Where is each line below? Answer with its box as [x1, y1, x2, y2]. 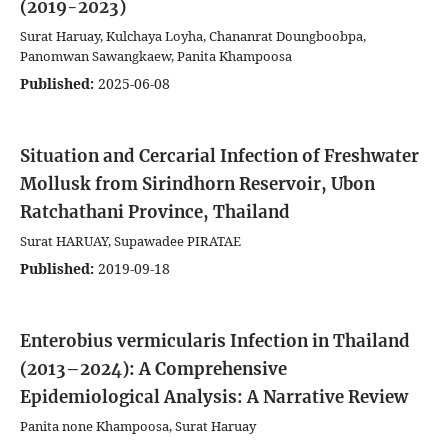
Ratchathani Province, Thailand [20, 200, 290, 223]
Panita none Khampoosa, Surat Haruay [20, 416, 256, 435]
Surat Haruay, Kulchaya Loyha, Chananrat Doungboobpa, [20, 26, 366, 45]
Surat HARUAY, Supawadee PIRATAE [20, 231, 241, 250]
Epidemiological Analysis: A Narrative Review [20, 385, 408, 408]
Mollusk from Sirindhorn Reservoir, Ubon [20, 172, 375, 195]
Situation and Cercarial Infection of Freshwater [20, 144, 419, 167]
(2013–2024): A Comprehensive [20, 357, 287, 380]
